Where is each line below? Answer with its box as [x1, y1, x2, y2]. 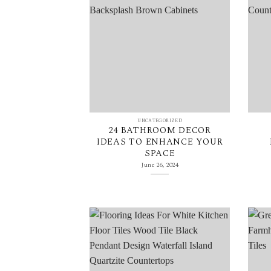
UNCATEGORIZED [137, 117, 183, 125]
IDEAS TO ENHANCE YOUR [96, 135, 223, 149]
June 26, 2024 [141, 160, 178, 170]
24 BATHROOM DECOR [108, 123, 211, 138]
